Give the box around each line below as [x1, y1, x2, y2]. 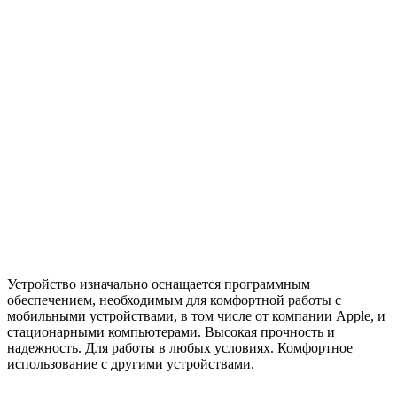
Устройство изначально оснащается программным [7, 276, 310, 292]
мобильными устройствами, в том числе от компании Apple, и [7, 307, 385, 323]
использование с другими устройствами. [7, 355, 254, 371]
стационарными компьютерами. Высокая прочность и [7, 323, 335, 339]
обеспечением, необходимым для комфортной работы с [7, 292, 341, 307]
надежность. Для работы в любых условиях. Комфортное [7, 339, 353, 355]
